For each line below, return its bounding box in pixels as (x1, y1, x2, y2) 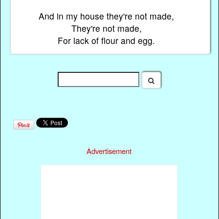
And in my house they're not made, (39, 9, 175, 22)
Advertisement (87, 146, 132, 156)
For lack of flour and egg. (58, 34, 155, 46)
